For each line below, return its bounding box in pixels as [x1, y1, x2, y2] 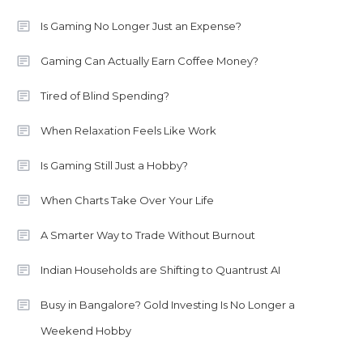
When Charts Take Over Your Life [41, 194, 214, 207]
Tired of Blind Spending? [41, 89, 169, 103]
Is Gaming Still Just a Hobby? [41, 159, 188, 173]
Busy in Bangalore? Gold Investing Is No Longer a [41, 298, 295, 312]
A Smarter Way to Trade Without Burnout [41, 228, 255, 242]
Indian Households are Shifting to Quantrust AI [41, 263, 280, 277]
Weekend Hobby [41, 324, 131, 338]
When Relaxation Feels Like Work [41, 124, 216, 138]
